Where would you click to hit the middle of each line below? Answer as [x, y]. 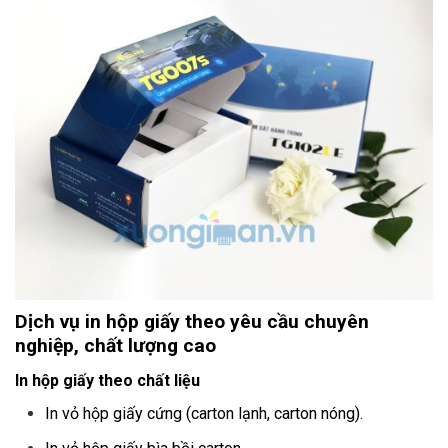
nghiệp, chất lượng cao [115, 346]
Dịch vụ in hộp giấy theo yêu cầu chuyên [192, 322]
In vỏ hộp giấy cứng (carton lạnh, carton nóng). [204, 413]
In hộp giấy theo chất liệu [107, 380]
